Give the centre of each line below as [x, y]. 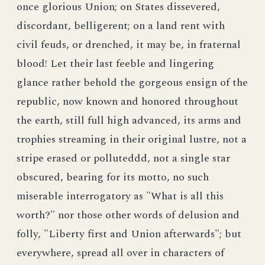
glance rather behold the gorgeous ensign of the [132, 83]
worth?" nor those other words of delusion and [128, 215]
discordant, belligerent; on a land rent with [121, 26]
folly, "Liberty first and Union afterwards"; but [129, 234]
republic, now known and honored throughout [127, 101]
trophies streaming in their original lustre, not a [132, 139]
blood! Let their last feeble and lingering [115, 64]
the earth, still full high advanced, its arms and [129, 120]
